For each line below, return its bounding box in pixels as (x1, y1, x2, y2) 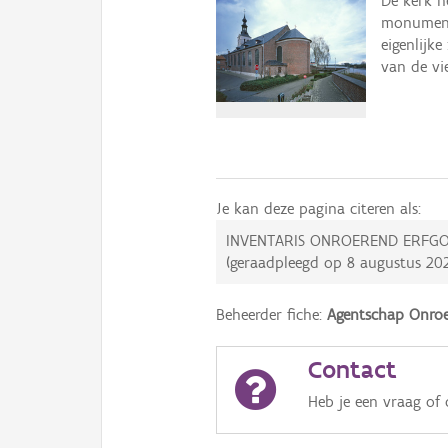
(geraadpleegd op (226, 253, 348, 272)
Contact (307, 354, 397, 384)
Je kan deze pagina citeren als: (216, 199, 422, 218)
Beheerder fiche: (216, 305, 328, 324)
